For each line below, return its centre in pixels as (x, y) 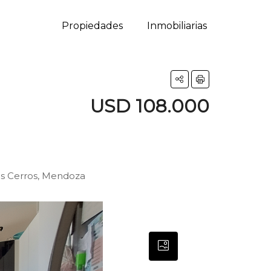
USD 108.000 (150, 106)
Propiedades (92, 26)
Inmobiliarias (177, 26)
